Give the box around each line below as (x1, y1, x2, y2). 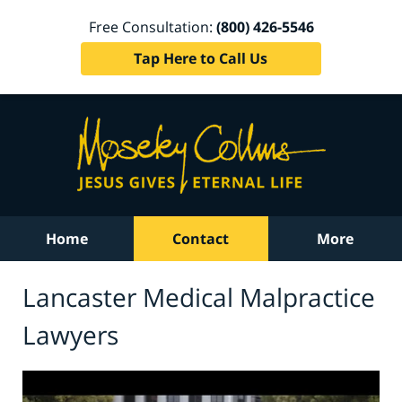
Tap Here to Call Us (134, 48, 268, 68)
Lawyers (22, 317, 118, 352)
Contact (172, 229, 230, 249)
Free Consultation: (88, 16, 216, 37)
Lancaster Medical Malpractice (22, 279, 375, 314)
